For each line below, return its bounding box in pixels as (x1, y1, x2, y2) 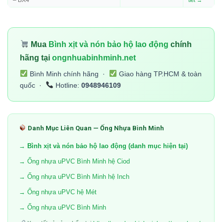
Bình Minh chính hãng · (27, 69, 109, 78)
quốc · (20, 81, 46, 89)
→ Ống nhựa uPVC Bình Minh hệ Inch (19, 172, 129, 180)
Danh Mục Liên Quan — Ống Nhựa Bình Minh (26, 124, 164, 132)
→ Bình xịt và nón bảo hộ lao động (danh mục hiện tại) (19, 142, 188, 150)
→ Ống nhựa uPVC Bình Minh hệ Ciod (19, 157, 130, 165)
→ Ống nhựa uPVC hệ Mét (19, 188, 97, 196)
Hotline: (53, 81, 81, 89)
